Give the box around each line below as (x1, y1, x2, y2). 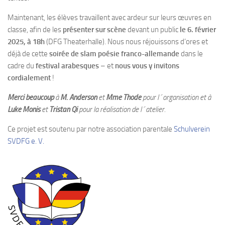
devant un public (126, 25, 180, 35)
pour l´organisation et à (141, 93, 211, 102)
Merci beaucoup (8, 93, 55, 102)
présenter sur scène (63, 25, 126, 35)
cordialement (8, 73, 51, 83)
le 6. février (180, 25, 216, 35)
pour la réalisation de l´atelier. (77, 105, 166, 115)
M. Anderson (60, 93, 98, 102)
